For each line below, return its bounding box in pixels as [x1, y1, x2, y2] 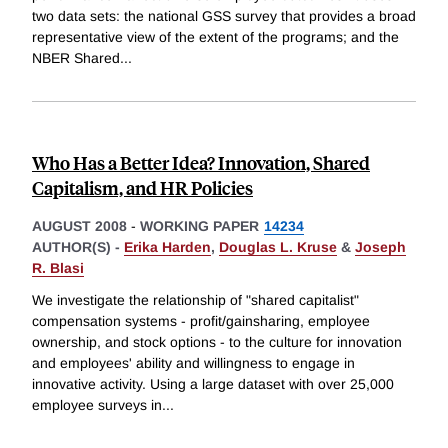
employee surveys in [32, 397, 162, 414]
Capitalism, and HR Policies [32, 175, 253, 201]
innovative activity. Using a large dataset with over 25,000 [32, 376, 394, 393]
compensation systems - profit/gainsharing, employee [32, 313, 370, 330]
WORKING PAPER [140, 218, 259, 235]
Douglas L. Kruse [219, 239, 337, 256]
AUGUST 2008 [32, 218, 127, 235]
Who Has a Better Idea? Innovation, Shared [32, 150, 370, 176]
